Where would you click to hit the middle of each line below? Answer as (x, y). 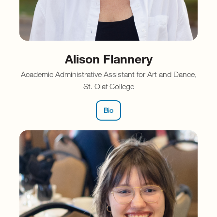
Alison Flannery (108, 58)
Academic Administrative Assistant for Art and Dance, (108, 74)
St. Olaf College (108, 86)
